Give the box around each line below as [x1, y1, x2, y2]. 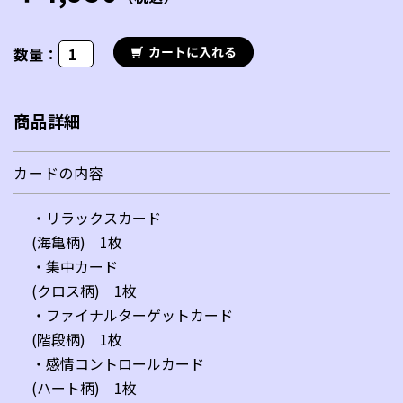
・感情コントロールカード [31, 352, 204, 374]
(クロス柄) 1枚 [31, 279, 137, 301]
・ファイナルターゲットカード [31, 303, 233, 326]
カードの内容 [13, 161, 104, 184]
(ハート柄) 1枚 [31, 376, 137, 399]
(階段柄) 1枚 [31, 327, 122, 350]
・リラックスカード [31, 206, 161, 228]
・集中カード [31, 255, 118, 277]
